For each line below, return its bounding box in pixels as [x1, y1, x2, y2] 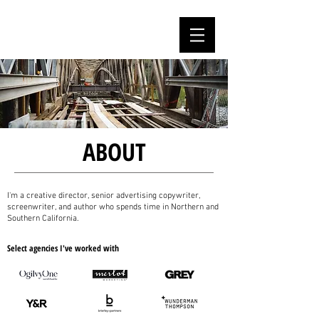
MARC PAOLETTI [11, 30, 75, 41]
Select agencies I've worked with [7, 242, 119, 254]
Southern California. [7, 214, 81, 224]
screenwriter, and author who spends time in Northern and [7, 202, 219, 212]
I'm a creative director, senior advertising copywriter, [7, 191, 200, 201]
